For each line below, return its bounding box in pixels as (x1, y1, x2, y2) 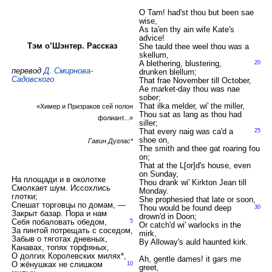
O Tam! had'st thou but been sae (138, 8, 254, 17)
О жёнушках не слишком (11, 260, 103, 269)
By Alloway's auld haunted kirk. (138, 237, 248, 246)
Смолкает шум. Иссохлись (11, 183, 110, 192)
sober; (138, 93, 161, 102)
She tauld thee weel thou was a (138, 42, 249, 51)
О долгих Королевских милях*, (11, 251, 126, 260)
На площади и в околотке (11, 175, 106, 184)
